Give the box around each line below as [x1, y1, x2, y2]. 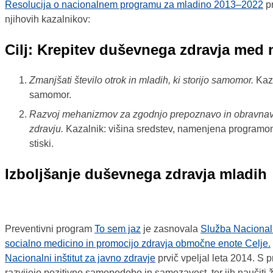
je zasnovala [141, 224, 200, 235]
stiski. [29, 138, 54, 149]
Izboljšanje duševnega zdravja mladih [5, 166, 267, 183]
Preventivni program [5, 224, 94, 235]
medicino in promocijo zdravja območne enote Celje [44, 238, 268, 249]
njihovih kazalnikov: [5, 14, 90, 25]
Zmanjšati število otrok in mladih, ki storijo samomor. [29, 75, 253, 86]
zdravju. [29, 124, 63, 135]
